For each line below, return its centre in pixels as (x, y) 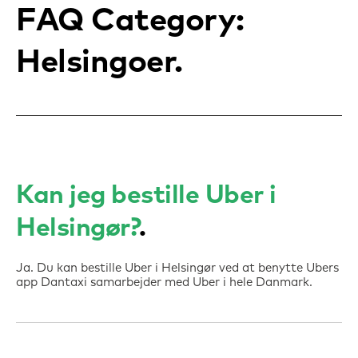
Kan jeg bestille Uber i (146, 196)
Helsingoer (95, 62)
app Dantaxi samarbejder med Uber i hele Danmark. (164, 282)
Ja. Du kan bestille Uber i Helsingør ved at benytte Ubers (177, 268)
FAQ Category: (130, 21)
